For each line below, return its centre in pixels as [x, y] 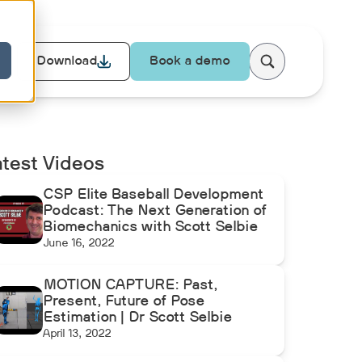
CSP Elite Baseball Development [153, 195]
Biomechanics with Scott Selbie [150, 227]
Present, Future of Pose [124, 302]
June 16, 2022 [78, 244]
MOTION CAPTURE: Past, [130, 286]
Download [67, 61]
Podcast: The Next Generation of [155, 211]
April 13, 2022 [77, 334]
